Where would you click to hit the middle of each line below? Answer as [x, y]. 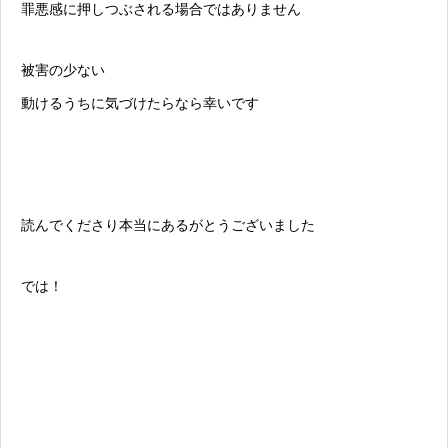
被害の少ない [63, 70]
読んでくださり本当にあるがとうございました [168, 225]
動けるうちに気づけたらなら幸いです [140, 103]
